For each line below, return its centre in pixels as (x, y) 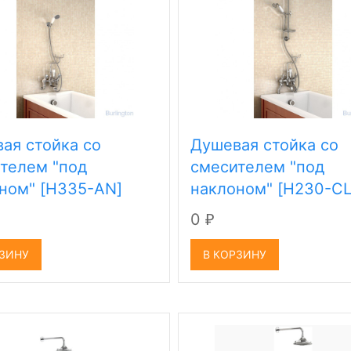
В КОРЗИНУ (235, 254)
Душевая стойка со (265, 145)
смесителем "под (258, 167)
